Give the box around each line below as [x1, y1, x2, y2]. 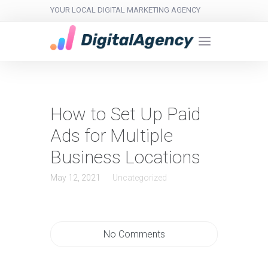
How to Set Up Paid [50, 103, 200, 125]
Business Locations [50, 147, 200, 168]
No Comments [103, 229, 165, 240]
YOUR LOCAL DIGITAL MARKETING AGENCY [50, 5, 200, 14]
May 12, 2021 [50, 173, 100, 183]
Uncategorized [112, 173, 167, 183]
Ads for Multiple [50, 125, 173, 147]
